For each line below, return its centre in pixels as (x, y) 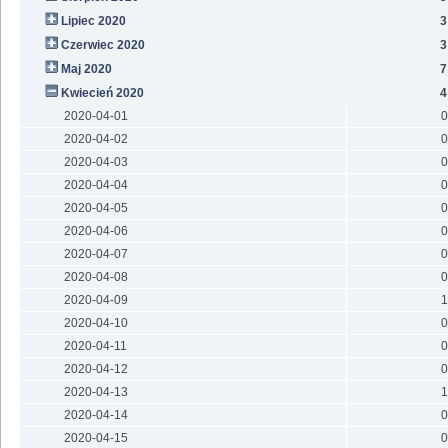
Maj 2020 (86, 69)
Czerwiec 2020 (102, 45)
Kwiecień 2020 (102, 93)
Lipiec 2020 (93, 21)
